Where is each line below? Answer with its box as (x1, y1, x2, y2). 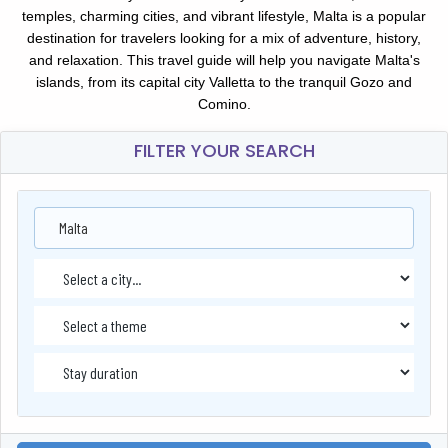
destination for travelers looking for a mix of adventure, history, (27, 30, 421, 47)
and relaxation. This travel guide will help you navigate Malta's (28, 52, 420, 69)
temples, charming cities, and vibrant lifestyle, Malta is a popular (22, 8, 426, 25)
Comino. (197, 96, 251, 113)
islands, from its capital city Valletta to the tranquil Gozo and (36, 74, 412, 91)
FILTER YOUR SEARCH (133, 138, 315, 164)
